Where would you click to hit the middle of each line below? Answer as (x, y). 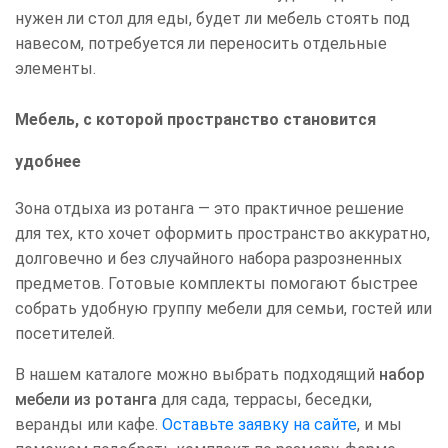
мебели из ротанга (86, 400)
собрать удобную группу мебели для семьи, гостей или (223, 309)
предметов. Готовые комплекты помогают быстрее (216, 284)
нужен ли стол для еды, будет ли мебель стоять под (212, 19)
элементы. (55, 69)
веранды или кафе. (88, 425)
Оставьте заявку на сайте (259, 425)
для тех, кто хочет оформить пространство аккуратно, (222, 234)
